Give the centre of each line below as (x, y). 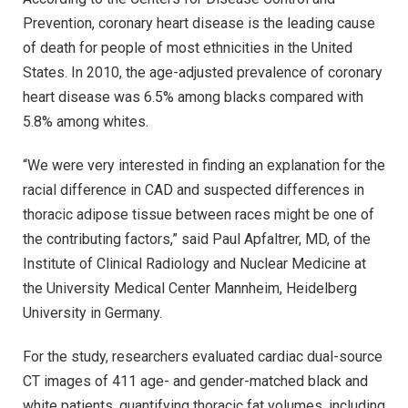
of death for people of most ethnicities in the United (188, 48)
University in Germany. (92, 313)
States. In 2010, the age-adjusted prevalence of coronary (203, 73)
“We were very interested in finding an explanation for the (204, 166)
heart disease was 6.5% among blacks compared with (193, 97)
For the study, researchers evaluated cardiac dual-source (203, 356)
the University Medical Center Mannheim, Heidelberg (190, 289)
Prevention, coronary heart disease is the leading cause (199, 24)
